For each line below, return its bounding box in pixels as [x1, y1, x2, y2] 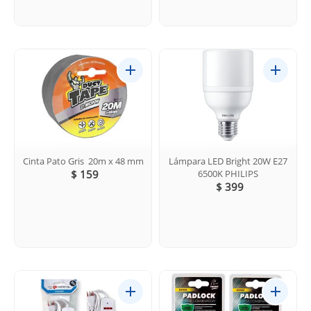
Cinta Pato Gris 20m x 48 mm [22, 154, 144, 167]
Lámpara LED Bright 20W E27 [169, 154, 287, 167]
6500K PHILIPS [198, 167, 258, 180]
